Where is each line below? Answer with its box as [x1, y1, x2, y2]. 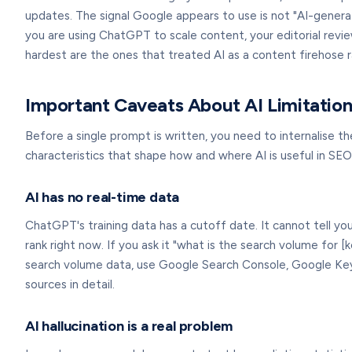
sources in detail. [25, 277, 115, 291]
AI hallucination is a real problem [25, 317, 233, 335]
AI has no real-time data [25, 189, 180, 206]
